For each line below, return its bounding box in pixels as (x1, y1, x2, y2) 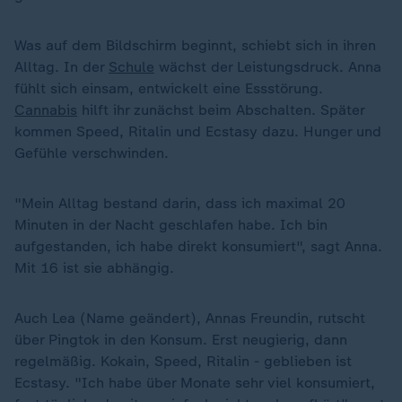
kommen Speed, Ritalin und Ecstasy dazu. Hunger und (14, 123, 381, 140)
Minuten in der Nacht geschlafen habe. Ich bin (14, 216, 328, 233)
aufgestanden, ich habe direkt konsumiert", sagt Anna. (14, 238, 382, 255)
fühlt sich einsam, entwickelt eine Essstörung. (14, 80, 323, 97)
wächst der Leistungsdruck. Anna (154, 58, 381, 75)
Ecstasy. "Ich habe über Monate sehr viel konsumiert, (14, 374, 375, 391)
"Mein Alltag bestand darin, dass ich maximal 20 (14, 195, 345, 212)
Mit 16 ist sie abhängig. (14, 259, 174, 276)
